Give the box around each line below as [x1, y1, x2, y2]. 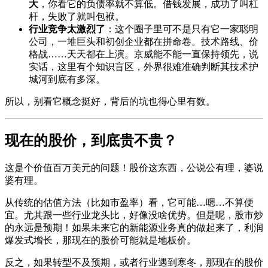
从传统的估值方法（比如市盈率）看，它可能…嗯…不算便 [5, 197, 254, 208]
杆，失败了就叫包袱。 [29, 11, 124, 22]
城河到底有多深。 [29, 74, 105, 85]
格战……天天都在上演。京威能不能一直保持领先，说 [29, 49, 258, 60]
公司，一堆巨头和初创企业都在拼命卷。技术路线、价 [29, 36, 258, 47]
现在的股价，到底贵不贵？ [5, 133, 177, 149]
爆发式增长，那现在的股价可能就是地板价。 [5, 235, 196, 245]
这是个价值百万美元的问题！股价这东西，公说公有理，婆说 [5, 163, 263, 173]
